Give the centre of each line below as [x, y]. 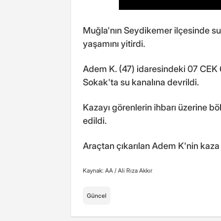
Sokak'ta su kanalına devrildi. [141, 82]
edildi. [95, 120]
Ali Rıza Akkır [135, 170]
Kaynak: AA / [100, 170]
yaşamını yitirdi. [114, 43]
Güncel [97, 195]
